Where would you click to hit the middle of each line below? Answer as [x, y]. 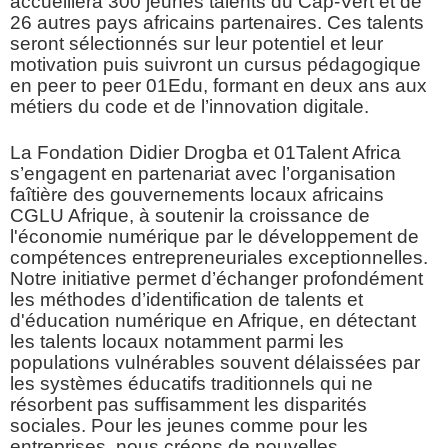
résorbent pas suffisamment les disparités [188, 405]
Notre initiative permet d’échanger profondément [216, 279]
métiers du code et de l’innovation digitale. [189, 107]
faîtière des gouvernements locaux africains [197, 195]
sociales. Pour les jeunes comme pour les [189, 426]
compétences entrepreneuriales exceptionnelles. [219, 258]
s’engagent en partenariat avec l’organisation [203, 174]
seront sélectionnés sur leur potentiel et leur [196, 44]
